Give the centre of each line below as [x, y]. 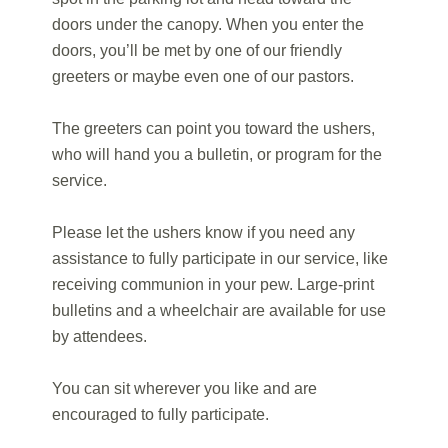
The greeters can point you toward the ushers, [214, 128]
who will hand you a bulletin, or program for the [217, 154]
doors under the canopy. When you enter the [208, 24]
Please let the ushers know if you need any [204, 232]
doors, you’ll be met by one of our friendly [197, 50]
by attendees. [100, 336]
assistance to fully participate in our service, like [220, 258]
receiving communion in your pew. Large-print [213, 284]
